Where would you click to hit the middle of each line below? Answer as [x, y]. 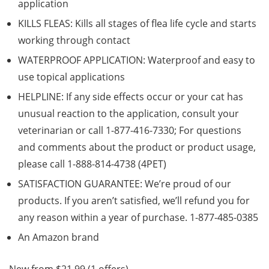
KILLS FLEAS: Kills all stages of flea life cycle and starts [137, 24]
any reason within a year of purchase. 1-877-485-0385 [138, 218]
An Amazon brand [59, 237]
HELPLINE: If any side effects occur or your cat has [131, 97]
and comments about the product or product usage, [137, 147]
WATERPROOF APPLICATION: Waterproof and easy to [137, 60]
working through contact [74, 41]
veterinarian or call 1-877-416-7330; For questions [130, 131]
